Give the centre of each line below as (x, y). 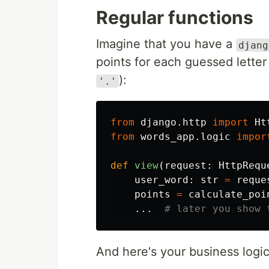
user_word (162, 180)
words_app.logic (186, 137)
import (231, 122)
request (186, 166)
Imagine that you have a (166, 44)
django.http (174, 122)
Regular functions (175, 18)
